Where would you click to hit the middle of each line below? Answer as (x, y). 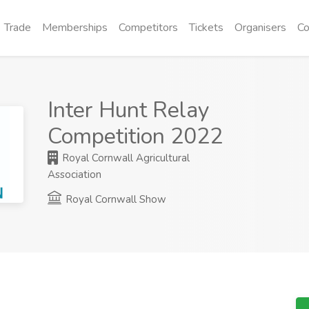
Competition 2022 (136, 136)
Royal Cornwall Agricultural (125, 158)
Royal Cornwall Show (115, 199)
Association (75, 175)
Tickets (206, 28)
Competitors (148, 28)
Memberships (75, 28)
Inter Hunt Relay (129, 110)
